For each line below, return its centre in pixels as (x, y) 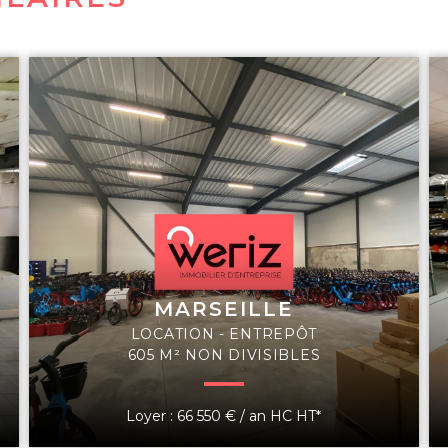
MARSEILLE (223, 308)
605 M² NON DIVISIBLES (224, 354)
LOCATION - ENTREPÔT (224, 333)
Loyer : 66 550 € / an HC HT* (224, 415)
